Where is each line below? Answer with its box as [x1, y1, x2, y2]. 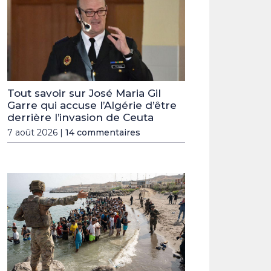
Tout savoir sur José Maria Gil [7, 87, 161, 100]
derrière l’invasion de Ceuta [7, 111, 154, 124]
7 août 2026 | [7, 127, 65, 139]
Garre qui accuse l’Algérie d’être [7, 99, 177, 112]
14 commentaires [65, 127, 140, 139]
